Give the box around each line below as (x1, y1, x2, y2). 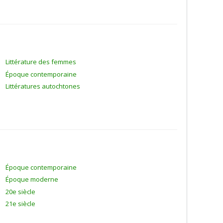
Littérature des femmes (5, 57, 76, 66)
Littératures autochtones (5, 82, 80, 91)
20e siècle (5, 187, 35, 196)
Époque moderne (5, 175, 58, 184)
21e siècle (5, 199, 35, 208)
